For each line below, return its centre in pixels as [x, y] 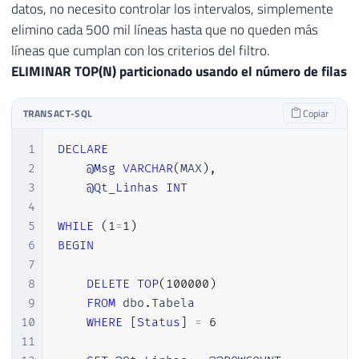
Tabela [173, 304]
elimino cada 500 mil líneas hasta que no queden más [165, 29]
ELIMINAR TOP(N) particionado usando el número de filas [179, 71]
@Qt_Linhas [122, 188]
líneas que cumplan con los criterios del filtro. [141, 50]
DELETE [108, 284]
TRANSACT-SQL [58, 113]
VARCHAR [147, 169]
